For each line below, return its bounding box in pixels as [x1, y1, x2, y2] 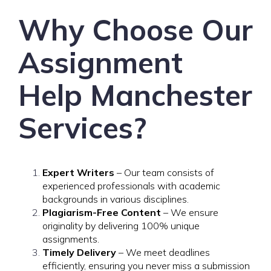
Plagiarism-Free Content [42, 206, 161, 218]
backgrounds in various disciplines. [42, 193, 189, 205]
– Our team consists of [114, 166, 214, 178]
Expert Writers [42, 166, 114, 178]
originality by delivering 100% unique [42, 220, 200, 232]
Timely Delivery [42, 246, 116, 258]
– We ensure [161, 206, 218, 218]
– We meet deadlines [116, 246, 210, 258]
